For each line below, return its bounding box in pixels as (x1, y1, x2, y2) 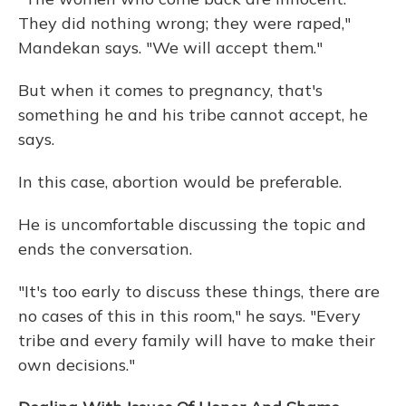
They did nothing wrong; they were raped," (18, 13, 351, 34)
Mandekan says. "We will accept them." (18, 37, 323, 58)
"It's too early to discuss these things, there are (18, 281, 380, 302)
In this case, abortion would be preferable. (18, 171, 342, 192)
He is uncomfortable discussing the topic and (18, 214, 366, 235)
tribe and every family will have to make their (18, 330, 375, 351)
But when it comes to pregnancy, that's (18, 80, 323, 101)
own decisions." (18, 354, 135, 375)
